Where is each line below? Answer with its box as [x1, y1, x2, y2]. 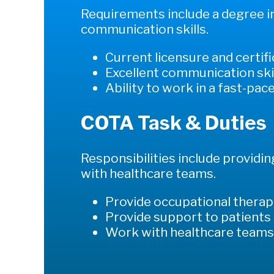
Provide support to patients [105, 209, 272, 224]
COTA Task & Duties [81, 111, 267, 135]
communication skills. [81, 21, 209, 37]
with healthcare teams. [81, 165, 217, 181]
